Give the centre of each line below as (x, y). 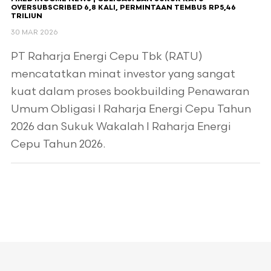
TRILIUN (26, 16)
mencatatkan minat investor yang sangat (123, 74)
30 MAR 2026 (34, 32)
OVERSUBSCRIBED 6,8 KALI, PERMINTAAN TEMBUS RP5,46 (123, 8)
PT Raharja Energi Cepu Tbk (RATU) (106, 57)
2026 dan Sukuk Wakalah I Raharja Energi (121, 127)
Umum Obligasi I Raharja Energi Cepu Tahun (131, 109)
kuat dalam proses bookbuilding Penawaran (130, 92)
